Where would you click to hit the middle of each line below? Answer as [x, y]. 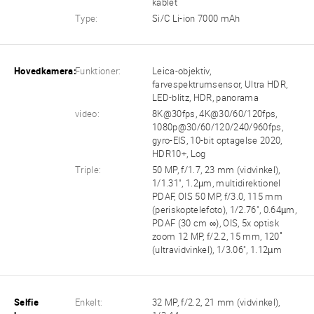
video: [88, 114]
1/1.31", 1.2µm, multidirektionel [217, 184]
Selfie [26, 303]
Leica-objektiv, [182, 71]
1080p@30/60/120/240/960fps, [218, 127]
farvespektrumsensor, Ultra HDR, [220, 84]
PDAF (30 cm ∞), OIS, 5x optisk [216, 224]
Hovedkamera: [45, 71]
